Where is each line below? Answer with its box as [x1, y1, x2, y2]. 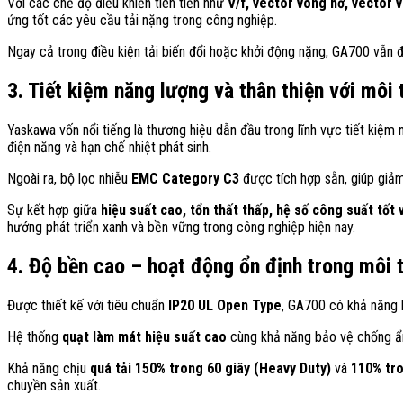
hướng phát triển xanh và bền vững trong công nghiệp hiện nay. [7, 218, 355, 236]
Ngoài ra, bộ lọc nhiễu [7, 169, 131, 187]
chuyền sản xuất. [7, 376, 101, 394]
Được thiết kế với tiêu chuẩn [7, 296, 168, 314]
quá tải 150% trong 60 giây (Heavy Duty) [90, 359, 331, 377]
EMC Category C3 [131, 169, 239, 187]
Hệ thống [7, 327, 62, 345]
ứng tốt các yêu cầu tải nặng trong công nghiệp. [7, 12, 277, 30]
